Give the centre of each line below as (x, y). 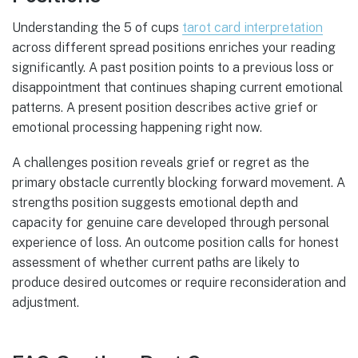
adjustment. (46, 303)
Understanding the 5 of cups (97, 27)
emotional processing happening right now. (137, 127)
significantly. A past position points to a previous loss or (173, 67)
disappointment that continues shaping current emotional (177, 87)
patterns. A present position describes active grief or (165, 107)
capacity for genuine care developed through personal (171, 223)
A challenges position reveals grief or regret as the (161, 163)
